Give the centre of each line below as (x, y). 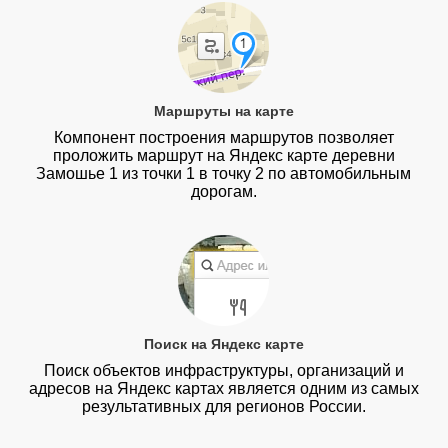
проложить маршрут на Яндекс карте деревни (223, 156)
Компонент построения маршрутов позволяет (223, 138)
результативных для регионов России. (223, 406)
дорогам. (223, 192)
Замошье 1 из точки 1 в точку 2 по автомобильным (224, 174)
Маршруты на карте (223, 111)
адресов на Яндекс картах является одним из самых (223, 388)
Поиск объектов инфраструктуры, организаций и (223, 370)
